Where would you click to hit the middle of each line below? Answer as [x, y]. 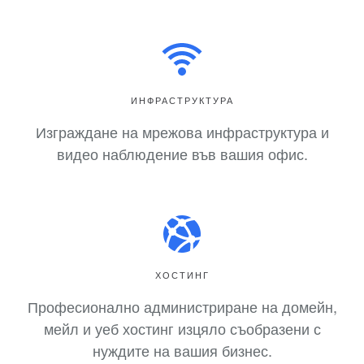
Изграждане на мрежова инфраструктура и [182, 131]
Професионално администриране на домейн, [182, 306]
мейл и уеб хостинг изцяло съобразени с [182, 328]
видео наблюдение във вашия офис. [182, 153]
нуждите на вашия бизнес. [182, 350]
